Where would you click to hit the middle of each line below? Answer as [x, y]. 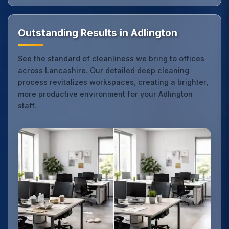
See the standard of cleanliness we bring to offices [111, 58]
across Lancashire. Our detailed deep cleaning [104, 70]
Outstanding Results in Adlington [98, 32]
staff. [27, 105]
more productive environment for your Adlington [106, 94]
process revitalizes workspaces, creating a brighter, [113, 82]
